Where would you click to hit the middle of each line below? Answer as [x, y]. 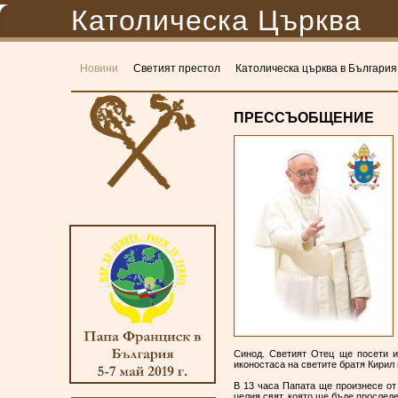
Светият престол [177, 69]
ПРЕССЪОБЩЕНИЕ [304, 118]
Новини [99, 69]
